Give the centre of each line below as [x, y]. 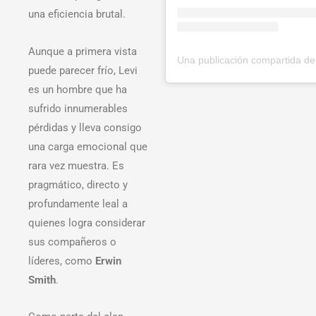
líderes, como [62, 261]
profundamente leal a [78, 203]
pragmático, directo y [78, 184]
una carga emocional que [88, 146]
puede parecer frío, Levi [83, 70]
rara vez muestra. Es [76, 165]
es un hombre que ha [78, 89]
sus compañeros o [72, 242]
